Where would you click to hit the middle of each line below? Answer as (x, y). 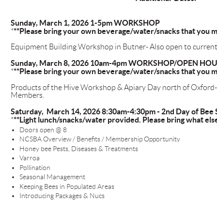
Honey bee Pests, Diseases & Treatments (78, 148)
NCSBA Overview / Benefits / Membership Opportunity (100, 139)
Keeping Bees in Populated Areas (67, 186)
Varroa (29, 158)
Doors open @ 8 (43, 130)
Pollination (35, 167)
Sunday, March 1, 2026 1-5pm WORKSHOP (85, 23)
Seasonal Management (52, 177)
